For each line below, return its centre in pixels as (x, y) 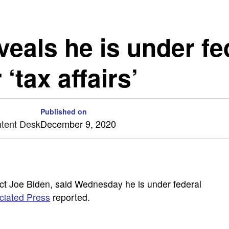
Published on (64, 111)
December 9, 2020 (78, 124)
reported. (70, 197)
